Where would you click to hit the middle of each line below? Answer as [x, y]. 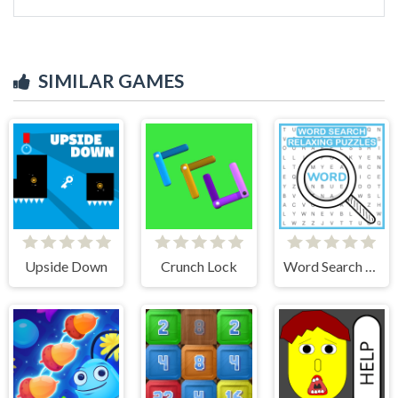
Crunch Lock [199, 266]
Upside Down [67, 266]
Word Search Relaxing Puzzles [371, 266]
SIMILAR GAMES [111, 80]
